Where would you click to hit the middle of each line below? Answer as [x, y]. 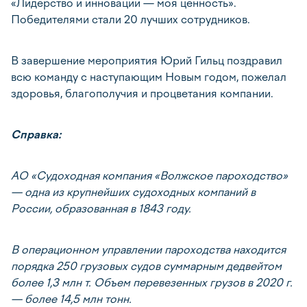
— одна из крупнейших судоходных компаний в [133, 192]
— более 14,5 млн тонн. [71, 299]
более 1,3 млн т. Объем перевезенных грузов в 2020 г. [152, 283]
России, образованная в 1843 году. [101, 209]
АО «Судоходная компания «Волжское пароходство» [149, 176]
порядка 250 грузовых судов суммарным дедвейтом [146, 266]
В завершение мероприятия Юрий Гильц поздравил [147, 61]
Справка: [36, 135]
